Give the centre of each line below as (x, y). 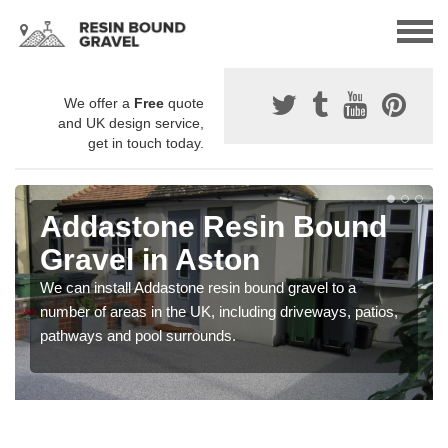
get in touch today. (146, 143)
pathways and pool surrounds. (138, 336)
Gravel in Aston (150, 260)
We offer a (99, 103)
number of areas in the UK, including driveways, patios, (219, 312)
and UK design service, (131, 123)
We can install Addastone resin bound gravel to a (198, 288)
